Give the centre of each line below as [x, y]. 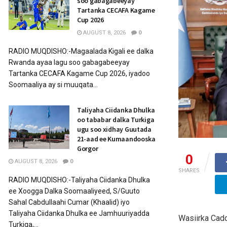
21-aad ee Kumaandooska [116, 139]
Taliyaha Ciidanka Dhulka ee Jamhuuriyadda [79, 213]
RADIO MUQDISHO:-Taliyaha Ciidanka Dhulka [79, 180]
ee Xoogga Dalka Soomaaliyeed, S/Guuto [74, 191]
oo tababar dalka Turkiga [116, 120]
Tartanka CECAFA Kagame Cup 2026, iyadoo [79, 73]
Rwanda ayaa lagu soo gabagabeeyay [69, 62]
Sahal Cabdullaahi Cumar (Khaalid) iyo [69, 202]
